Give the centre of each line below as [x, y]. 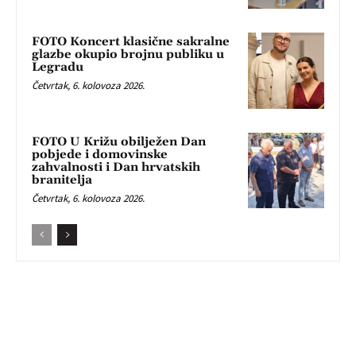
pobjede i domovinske [100, 154]
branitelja [62, 180]
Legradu [58, 67]
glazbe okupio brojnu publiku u [128, 54]
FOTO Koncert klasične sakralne [131, 41]
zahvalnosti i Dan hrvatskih [116, 167]
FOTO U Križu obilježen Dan [119, 141]
